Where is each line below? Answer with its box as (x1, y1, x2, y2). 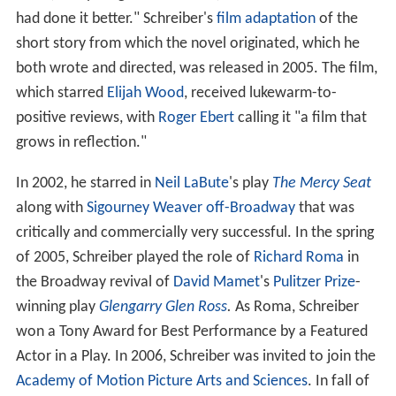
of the (315, 11, 358, 28)
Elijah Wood (106, 85, 184, 103)
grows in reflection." (15, 134, 147, 152)
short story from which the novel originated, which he (15, 35, 360, 53)
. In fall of (307, 373, 369, 391)
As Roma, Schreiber (231, 299, 359, 316)
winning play (15, 299, 99, 316)
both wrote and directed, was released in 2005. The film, (15, 60, 377, 78)
